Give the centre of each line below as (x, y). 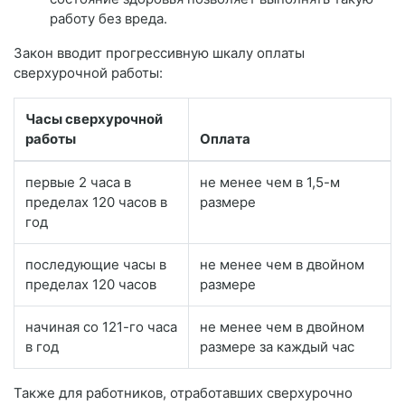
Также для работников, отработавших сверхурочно (183, 392)
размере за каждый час (277, 346)
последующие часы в (96, 264)
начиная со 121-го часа (101, 326)
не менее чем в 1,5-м (270, 182)
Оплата (225, 138)
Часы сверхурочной (94, 118)
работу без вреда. (108, 18)
